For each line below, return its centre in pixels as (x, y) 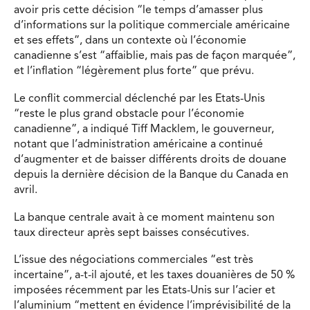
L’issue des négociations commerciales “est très (134, 261)
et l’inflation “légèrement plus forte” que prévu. (134, 72)
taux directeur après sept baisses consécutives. (131, 233)
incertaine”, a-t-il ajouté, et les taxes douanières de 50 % (154, 276)
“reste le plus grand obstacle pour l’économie (129, 114)
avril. (26, 190)
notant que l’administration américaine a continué (138, 144)
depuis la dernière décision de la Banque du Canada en (151, 175)
